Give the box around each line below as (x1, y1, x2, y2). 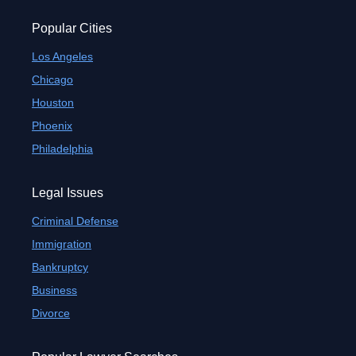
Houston (32, 96, 74, 109)
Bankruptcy (32, 261, 88, 273)
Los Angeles (32, 50, 93, 63)
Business (32, 284, 77, 296)
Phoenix (32, 119, 72, 132)
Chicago (32, 73, 73, 86)
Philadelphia (32, 142, 93, 155)
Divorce (32, 307, 70, 319)
